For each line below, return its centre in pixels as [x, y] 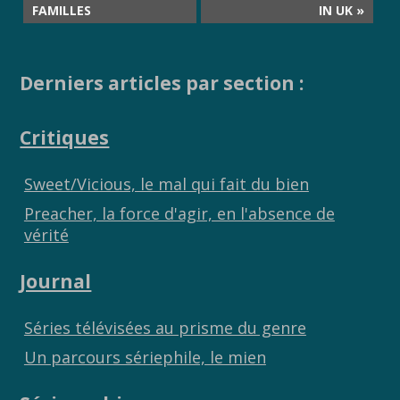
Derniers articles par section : [162, 83]
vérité [46, 234]
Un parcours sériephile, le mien [145, 357]
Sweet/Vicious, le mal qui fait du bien [166, 183]
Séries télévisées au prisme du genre [165, 327]
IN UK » [342, 11]
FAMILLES [62, 11]
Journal [56, 281]
